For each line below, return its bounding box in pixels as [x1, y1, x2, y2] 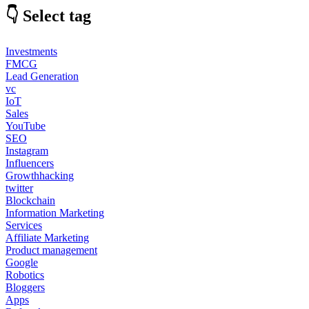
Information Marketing [6, 206, 104, 219]
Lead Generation [6, 70, 79, 82]
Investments [6, 45, 57, 57]
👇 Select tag [6, 6, 91, 25]
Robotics [6, 268, 44, 281]
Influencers [6, 157, 54, 169]
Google [6, 256, 38, 268]
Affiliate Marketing [6, 231, 89, 243]
